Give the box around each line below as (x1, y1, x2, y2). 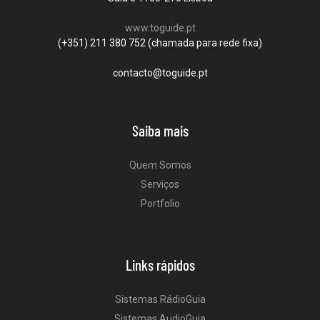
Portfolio (140, 198, 180, 210)
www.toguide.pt (124, 22, 196, 34)
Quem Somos (129, 159, 191, 171)
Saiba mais (131, 121, 189, 140)
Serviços (141, 179, 179, 191)
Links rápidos (125, 256, 195, 274)
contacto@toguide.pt (112, 67, 208, 79)
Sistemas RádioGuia (114, 294, 206, 306)
